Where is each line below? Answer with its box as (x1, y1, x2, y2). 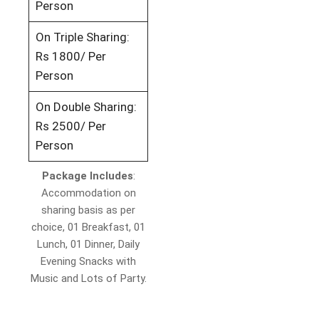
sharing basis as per (41, 204, 135, 217)
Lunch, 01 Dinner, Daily (37, 238, 140, 251)
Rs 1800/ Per (35, 49, 106, 64)
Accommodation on (41, 187, 136, 200)
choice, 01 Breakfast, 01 (31, 221, 145, 234)
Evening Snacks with (41, 255, 136, 268)
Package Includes (41, 169, 133, 183)
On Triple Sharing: (35, 30, 130, 45)
